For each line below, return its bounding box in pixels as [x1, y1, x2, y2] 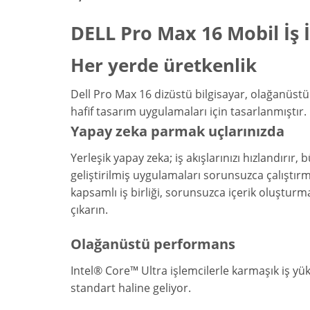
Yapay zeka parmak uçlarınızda [71, 122, 284, 141]
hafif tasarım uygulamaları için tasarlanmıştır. [71, 104, 307, 120]
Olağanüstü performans [71, 234, 235, 253]
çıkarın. [71, 202, 108, 218]
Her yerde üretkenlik [71, 53, 257, 78]
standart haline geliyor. [71, 280, 191, 295]
